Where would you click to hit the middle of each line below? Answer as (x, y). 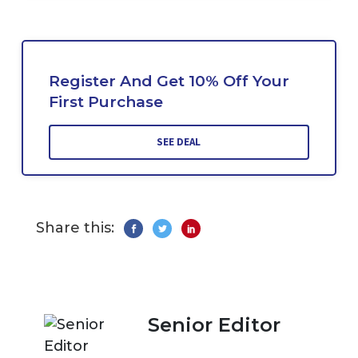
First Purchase (105, 102)
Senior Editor (214, 325)
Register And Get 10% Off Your (169, 82)
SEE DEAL (179, 142)
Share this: (75, 228)
